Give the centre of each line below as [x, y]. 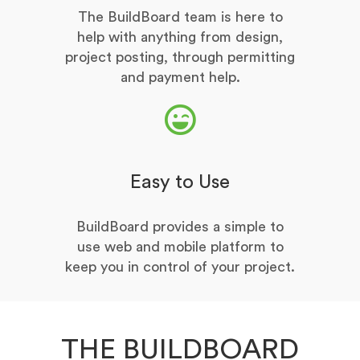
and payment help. [180, 78]
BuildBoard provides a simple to [180, 227]
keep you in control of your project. [180, 267]
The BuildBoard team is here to [180, 17]
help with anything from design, [180, 37]
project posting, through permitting [180, 57]
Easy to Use [180, 183]
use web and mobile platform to [180, 247]
